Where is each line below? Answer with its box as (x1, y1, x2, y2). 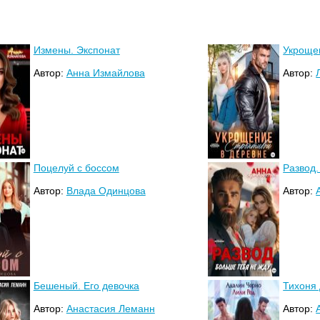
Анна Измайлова (66, 66, 145, 79)
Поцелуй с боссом (33, 161, 119, 174)
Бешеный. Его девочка (33, 279, 139, 291)
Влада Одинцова (66, 184, 146, 196)
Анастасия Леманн (66, 302, 155, 314)
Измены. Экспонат (33, 44, 120, 56)
